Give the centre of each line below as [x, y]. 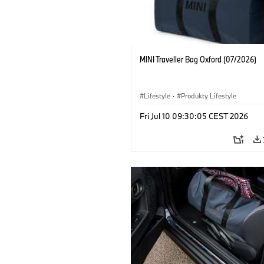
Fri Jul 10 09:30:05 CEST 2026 [194, 116]
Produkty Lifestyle [209, 95]
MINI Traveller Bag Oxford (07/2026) [198, 59]
